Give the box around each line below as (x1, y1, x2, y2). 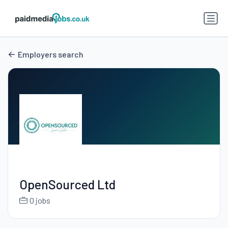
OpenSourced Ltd (19, 177, 116, 192)
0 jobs (29, 195, 50, 206)
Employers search (18, 49, 83, 60)
